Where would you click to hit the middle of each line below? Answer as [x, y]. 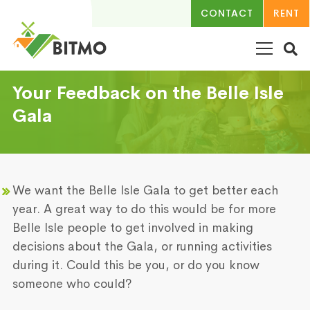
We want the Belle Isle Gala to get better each [145, 190]
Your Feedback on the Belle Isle [148, 93]
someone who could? [72, 284]
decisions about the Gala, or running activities [142, 246]
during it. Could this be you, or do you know [136, 265]
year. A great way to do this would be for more [144, 209]
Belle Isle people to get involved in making [133, 228]
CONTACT [227, 13]
